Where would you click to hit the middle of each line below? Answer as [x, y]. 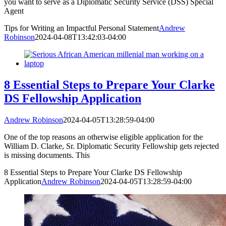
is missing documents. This [47, 155]
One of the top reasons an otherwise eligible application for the [103, 137]
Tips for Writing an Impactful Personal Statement [81, 28]
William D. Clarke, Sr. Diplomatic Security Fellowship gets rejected [111, 146]
